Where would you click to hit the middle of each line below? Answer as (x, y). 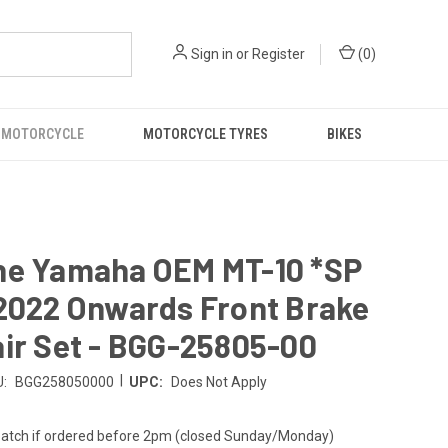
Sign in (212, 53)
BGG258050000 (64, 381)
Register (278, 53)
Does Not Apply (218, 381)
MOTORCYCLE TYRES (206, 134)
